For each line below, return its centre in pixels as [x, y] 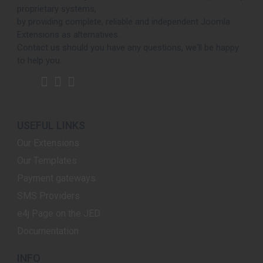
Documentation [48, 231]
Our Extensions [48, 143]
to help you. [39, 60]
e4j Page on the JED [59, 213]
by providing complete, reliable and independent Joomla [124, 22]
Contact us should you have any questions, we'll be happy [128, 48]
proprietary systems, [57, 9]
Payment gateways [56, 178]
